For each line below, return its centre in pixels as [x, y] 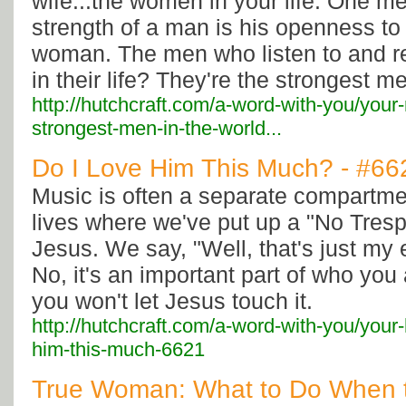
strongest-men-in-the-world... [157, 129]
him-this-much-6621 [118, 350]
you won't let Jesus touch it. [172, 301]
